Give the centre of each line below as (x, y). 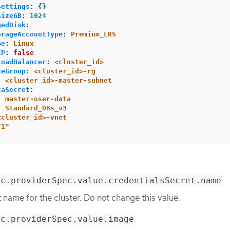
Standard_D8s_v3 (36, 108)
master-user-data (38, 99)
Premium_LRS (93, 34)
